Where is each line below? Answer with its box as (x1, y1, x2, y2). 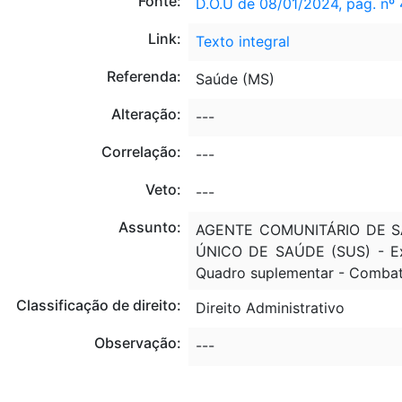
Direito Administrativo (195, 298, 345, 317)
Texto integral (195, 31, 290, 50)
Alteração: (110, 104, 181, 123)
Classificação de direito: (15, 295, 181, 314)
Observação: (93, 333, 181, 352)
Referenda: (106, 66, 181, 85)
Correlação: (100, 142, 181, 161)
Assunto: (118, 217, 181, 236)
